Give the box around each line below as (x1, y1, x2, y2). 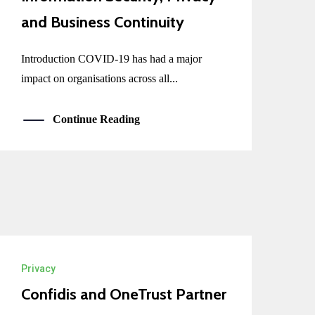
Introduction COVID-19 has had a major (21, 52, 202, 65)
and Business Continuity (21, 12, 185, 32)
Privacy (21, 263, 56, 275)
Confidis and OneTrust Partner (21, 285, 227, 304)
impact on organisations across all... (21, 72, 179, 84)
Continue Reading (53, 112, 141, 125)
